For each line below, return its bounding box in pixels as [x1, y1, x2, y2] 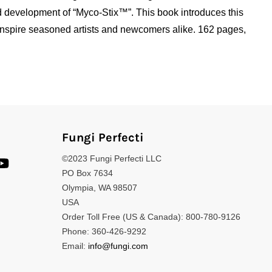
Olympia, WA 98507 [62, 182, 137, 192]
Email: [62, 240, 88, 251]
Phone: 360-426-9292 [62, 226, 146, 236]
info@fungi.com [88, 240, 148, 251]
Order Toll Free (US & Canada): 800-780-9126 [62, 211, 240, 222]
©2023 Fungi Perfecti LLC [62, 153, 161, 163]
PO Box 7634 [62, 168, 113, 178]
